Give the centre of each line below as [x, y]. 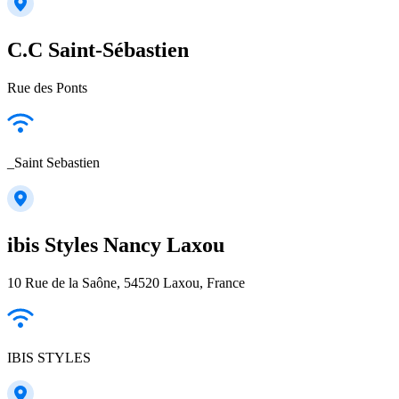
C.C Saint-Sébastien [98, 49]
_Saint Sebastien [53, 162]
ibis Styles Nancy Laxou [116, 244]
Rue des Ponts [47, 87]
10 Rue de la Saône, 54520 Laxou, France [126, 282]
